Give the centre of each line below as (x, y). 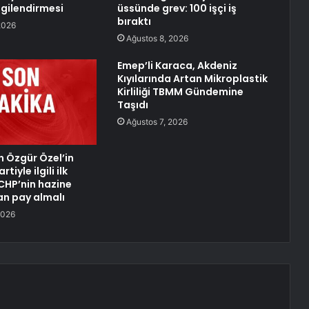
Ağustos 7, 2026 (157, 122)
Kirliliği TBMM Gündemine (180, 92)
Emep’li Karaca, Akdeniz (177, 66)
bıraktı (134, 22)
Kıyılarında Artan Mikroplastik (192, 79)
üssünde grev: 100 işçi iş (177, 9)
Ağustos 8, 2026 (157, 39)
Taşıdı (132, 105)
